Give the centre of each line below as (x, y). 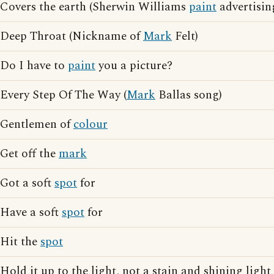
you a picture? (134, 66)
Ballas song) (189, 95)
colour (91, 124)
